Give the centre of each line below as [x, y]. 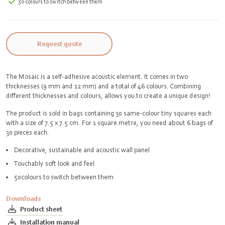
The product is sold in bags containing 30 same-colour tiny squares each [109, 113]
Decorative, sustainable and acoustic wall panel [82, 150]
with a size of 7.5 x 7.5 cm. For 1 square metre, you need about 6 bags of [109, 123]
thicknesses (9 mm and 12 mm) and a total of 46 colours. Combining [103, 86]
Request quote [59, 44]
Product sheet [41, 209]
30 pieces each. [29, 132]
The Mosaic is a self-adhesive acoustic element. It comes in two [97, 76]
